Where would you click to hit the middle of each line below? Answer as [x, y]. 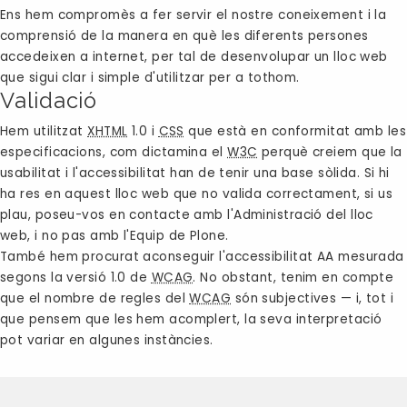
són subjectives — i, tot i [313, 299]
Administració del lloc [303, 215]
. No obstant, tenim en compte [293, 278]
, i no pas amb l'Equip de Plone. [128, 236]
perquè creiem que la [330, 153]
